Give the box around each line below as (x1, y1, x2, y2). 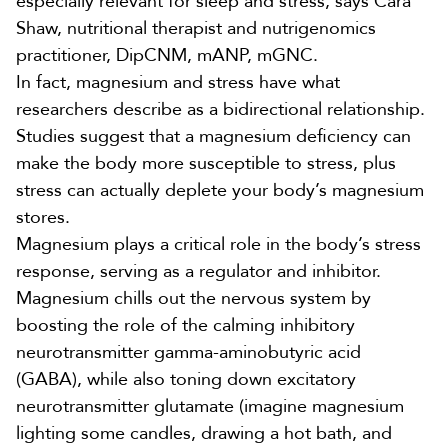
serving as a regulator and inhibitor (100, 259, 376, 284)
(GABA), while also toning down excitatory (16, 367, 356, 392)
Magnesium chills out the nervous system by (16, 286, 371, 311)
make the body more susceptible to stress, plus (16, 151, 396, 176)
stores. (16, 205, 70, 230)
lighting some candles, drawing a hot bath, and (16, 421, 392, 446)
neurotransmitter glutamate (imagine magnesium (16, 394, 404, 419)
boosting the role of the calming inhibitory (16, 313, 355, 338)
